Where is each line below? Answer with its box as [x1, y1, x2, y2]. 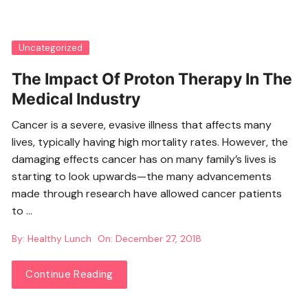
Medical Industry [12, 89, 141, 109]
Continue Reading [25, 267, 113, 282]
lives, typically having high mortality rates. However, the [12, 135, 289, 150]
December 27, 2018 [115, 232, 202, 245]
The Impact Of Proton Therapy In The [12, 69, 293, 89]
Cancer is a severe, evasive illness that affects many [12, 118, 272, 133]
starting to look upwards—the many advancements [12, 169, 272, 184]
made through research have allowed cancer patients [12, 186, 283, 201]
